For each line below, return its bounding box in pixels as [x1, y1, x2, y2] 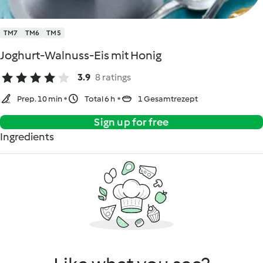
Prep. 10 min [17, 94, 63, 104]
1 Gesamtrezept [138, 94, 198, 104]
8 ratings [95, 72, 131, 83]
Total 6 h [85, 94, 115, 104]
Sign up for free [94, 116, 169, 129]
